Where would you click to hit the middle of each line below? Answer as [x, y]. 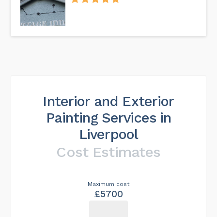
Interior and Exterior [108, 101]
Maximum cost [108, 184]
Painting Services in [108, 118]
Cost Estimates [108, 152]
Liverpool [108, 134]
